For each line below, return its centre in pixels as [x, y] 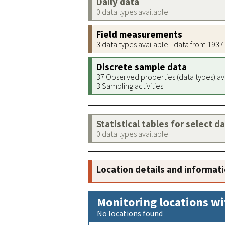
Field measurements [139, 34]
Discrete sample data [142, 67]
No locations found [130, 213]
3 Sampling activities [130, 86]
